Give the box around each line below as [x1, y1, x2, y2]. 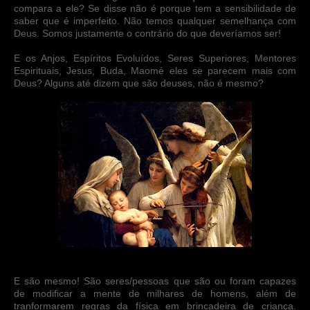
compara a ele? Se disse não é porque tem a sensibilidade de [14, 2, 296, 14]
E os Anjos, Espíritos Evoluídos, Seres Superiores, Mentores [14, 52, 296, 64]
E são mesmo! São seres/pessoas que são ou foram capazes [14, 275, 296, 286]
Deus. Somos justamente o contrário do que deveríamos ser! [14, 27, 281, 39]
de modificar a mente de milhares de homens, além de [14, 287, 296, 299]
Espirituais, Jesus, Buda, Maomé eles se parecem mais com [14, 64, 296, 76]
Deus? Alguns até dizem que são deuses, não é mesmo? [14, 77, 264, 89]
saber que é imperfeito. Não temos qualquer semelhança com [14, 15, 296, 26]
